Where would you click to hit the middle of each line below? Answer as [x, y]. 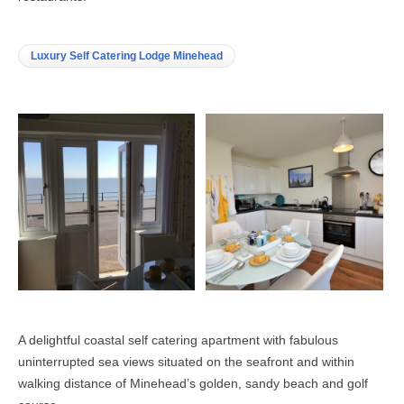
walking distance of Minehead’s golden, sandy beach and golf [193, 384]
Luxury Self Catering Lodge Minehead [127, 55]
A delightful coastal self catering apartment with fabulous [178, 340]
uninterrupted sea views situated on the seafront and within [186, 362]
